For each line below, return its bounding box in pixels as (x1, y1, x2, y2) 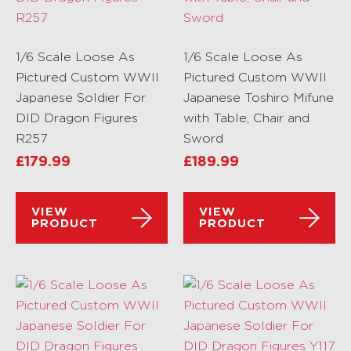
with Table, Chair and (183, 111, 309, 125)
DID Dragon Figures (16, 111, 138, 125)
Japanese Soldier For (16, 91, 146, 104)
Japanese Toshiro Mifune (183, 91, 334, 104)
